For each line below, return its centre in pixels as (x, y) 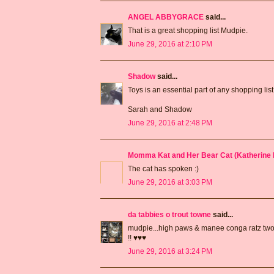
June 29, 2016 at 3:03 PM (170, 182)
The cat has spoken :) (163, 168)
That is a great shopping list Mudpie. (188, 30)
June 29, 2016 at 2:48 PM (170, 123)
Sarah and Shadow (160, 109)
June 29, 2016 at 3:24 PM (170, 251)
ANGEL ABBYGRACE (166, 17)
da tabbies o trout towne (169, 214)
